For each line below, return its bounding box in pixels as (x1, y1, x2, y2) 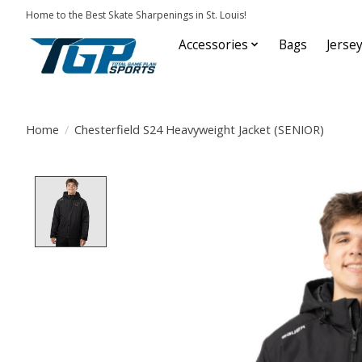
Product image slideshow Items (115, 175, 325, 196)
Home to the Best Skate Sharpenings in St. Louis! (26, 7, 246, 22)
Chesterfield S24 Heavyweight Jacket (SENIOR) (74, 120, 324, 137)
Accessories (178, 36, 248, 53)
